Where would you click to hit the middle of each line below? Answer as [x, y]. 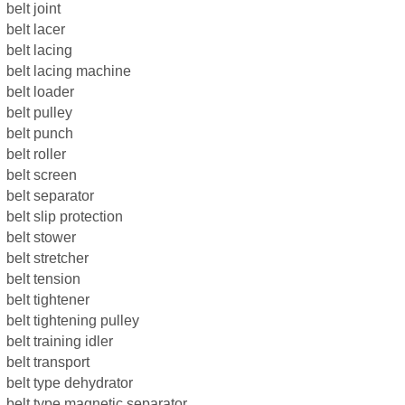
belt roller [36, 154]
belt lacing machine [69, 71]
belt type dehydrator [70, 383]
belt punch [40, 133]
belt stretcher [47, 258]
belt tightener [48, 300]
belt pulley [39, 113]
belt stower [41, 237]
